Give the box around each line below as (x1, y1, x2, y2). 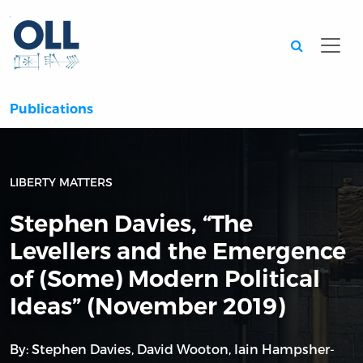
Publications (10, 101, 93, 117)
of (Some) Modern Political (10, 264, 320, 293)
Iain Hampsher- (234, 341, 335, 357)
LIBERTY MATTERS (10, 175, 113, 190)
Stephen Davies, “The (10, 209, 253, 238)
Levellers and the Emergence (10, 237, 346, 266)
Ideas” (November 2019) (10, 292, 285, 321)
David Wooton (137, 341, 228, 357)
